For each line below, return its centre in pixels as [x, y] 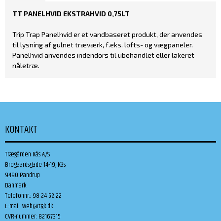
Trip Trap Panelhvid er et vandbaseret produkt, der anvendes [107, 34]
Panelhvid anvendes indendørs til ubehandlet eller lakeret [103, 55]
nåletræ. [26, 65]
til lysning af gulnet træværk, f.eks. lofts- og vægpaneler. [103, 44]
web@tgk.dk [38, 206]
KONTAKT [21, 129]
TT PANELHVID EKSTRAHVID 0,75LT [71, 13]
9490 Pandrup [22, 175]
